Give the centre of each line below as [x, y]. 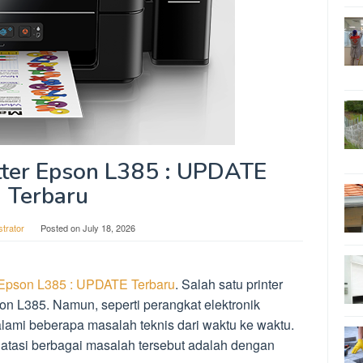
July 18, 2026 [109, 228]
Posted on [62, 228]
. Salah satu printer [229, 284]
